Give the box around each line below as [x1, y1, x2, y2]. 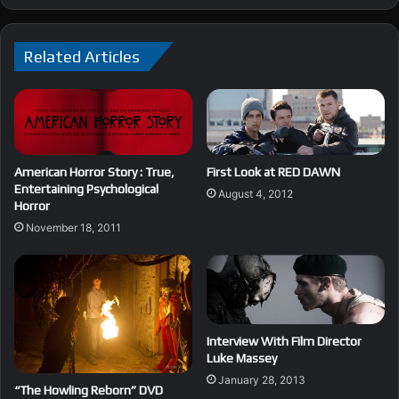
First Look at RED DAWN [207, 165, 340, 180]
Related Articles [23, 47, 140, 67]
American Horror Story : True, [14, 165, 175, 180]
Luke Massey [207, 351, 277, 366]
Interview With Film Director [207, 334, 362, 349]
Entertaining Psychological [14, 182, 159, 197]
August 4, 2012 [218, 187, 293, 201]
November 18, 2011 [26, 221, 121, 235]
